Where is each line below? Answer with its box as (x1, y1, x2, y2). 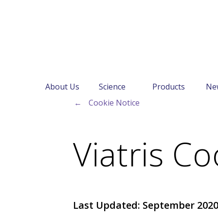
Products (152, 81, 185, 92)
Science (99, 81, 126, 92)
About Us (45, 81, 79, 92)
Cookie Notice (89, 97, 140, 108)
